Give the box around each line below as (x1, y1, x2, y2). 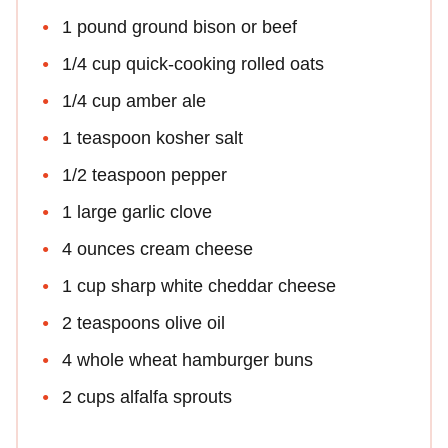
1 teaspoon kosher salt (62, 128, 243, 149)
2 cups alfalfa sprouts (62, 387, 232, 408)
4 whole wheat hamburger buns (62, 350, 313, 371)
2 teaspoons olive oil (62, 313, 225, 334)
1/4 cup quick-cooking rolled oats (62, 54, 324, 75)
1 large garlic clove (62, 202, 212, 223)
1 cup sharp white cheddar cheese (62, 276, 336, 297)
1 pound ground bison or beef (62, 17, 297, 38)
